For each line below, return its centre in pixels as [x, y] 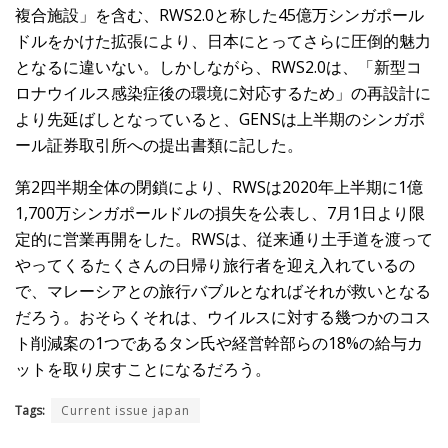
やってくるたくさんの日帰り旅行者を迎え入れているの [215, 265]
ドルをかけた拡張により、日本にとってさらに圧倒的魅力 [223, 41]
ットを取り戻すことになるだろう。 [143, 369]
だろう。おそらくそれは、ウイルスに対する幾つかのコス [223, 317]
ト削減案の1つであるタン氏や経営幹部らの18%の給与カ [219, 343]
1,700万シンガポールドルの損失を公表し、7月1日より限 [220, 213]
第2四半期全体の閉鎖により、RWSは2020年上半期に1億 [219, 187]
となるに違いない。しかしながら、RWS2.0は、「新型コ [218, 67]
